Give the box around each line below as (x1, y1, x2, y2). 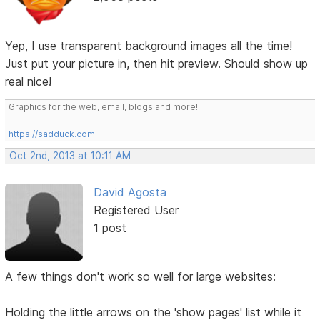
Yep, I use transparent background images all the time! (5, 38, 293, 53)
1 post (93, 220, 126, 235)
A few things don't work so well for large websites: (5, 269, 276, 284)
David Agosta (93, 184, 166, 199)
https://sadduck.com (9, 128, 96, 139)
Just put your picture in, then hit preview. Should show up (5, 56, 309, 71)
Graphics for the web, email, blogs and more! (9, 101, 199, 112)
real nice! (5, 74, 52, 89)
